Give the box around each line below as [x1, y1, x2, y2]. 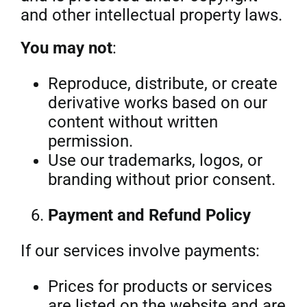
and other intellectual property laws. [20, 5, 282, 25]
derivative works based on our [47, 93, 267, 112]
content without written [47, 112, 218, 132]
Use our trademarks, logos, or [47, 151, 262, 170]
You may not [20, 38, 112, 58]
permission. [47, 132, 133, 151]
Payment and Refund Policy [47, 206, 251, 225]
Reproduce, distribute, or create [47, 74, 278, 93]
